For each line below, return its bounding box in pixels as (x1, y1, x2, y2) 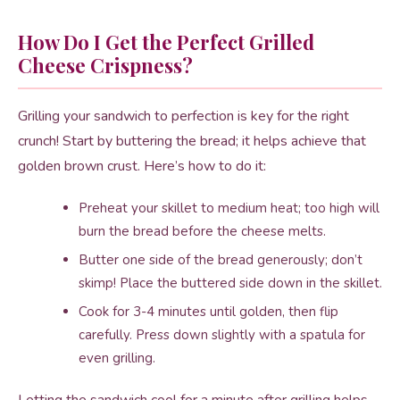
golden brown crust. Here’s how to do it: (18, 156, 266, 176)
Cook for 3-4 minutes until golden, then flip (79, 303, 338, 321)
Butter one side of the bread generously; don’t (79, 251, 362, 269)
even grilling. (79, 349, 155, 367)
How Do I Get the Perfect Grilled (18, 29, 314, 55)
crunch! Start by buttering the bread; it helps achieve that (18, 131, 366, 151)
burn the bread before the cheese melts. (79, 222, 326, 240)
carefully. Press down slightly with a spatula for (79, 326, 365, 344)
